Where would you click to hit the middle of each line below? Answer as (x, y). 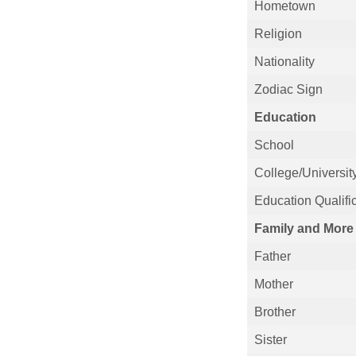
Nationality (284, 61)
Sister (270, 339)
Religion (278, 33)
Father (272, 256)
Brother (275, 311)
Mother (273, 284)
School (274, 145)
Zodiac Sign (288, 89)
